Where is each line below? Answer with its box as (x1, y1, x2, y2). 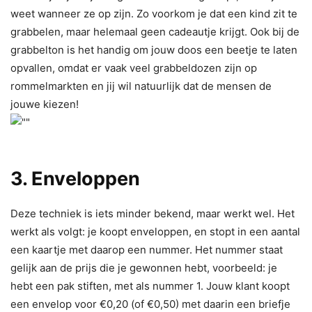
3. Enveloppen (10, 166, 140, 190)
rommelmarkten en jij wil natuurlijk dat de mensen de (10, 79, 272, 93)
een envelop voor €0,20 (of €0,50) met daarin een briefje (10, 297, 290, 311)
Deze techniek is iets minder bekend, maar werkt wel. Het (10, 206, 295, 220)
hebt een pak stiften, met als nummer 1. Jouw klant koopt (10, 279, 290, 292)
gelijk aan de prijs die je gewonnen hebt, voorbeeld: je (10, 260, 277, 274)
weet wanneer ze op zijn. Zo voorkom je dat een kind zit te (10, 6, 297, 20)
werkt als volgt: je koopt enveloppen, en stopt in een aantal (10, 224, 300, 238)
